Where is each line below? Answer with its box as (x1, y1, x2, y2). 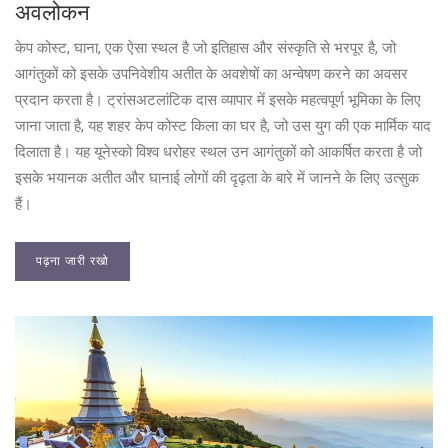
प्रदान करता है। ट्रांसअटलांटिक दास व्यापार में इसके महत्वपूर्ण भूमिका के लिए (15, 91, 421, 110)
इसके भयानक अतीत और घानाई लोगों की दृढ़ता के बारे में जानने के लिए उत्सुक (15, 169, 419, 188)
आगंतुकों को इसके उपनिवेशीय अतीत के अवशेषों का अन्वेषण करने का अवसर (15, 65, 408, 84)
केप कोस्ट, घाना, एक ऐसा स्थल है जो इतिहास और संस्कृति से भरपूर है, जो (15, 39, 396, 58)
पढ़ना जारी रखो (36, 254, 109, 269)
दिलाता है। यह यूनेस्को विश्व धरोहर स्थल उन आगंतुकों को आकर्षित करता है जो (15, 143, 422, 162)
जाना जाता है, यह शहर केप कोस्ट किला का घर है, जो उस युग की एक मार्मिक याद (15, 117, 431, 136)
